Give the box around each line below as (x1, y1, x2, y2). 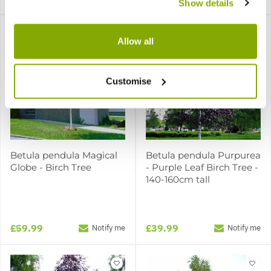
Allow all (117, 36, 154, 47)
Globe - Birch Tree (10, 161, 91, 173)
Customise (106, 76, 152, 86)
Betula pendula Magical (10, 149, 117, 161)
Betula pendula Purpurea (146, 149, 261, 161)
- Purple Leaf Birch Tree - (146, 161, 258, 173)
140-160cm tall (146, 173, 210, 185)
